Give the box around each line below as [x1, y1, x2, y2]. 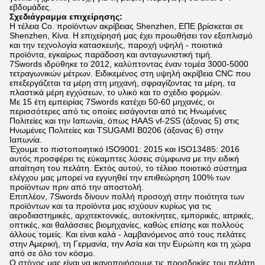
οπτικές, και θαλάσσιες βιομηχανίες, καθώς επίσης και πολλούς [9, 220, 244, 230]
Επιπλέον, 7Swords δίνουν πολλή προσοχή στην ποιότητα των [9, 192, 244, 201]
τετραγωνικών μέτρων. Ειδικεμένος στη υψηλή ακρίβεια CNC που [9, 69, 251, 78]
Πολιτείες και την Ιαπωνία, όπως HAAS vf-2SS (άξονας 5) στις [9, 116, 239, 125]
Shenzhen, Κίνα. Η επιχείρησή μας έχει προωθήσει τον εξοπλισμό [9, 31, 253, 40]
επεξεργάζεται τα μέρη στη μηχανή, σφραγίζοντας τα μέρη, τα [9, 78, 235, 88]
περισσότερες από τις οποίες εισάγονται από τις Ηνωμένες [9, 106, 227, 116]
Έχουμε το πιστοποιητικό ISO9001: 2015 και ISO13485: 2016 [9, 144, 240, 154]
